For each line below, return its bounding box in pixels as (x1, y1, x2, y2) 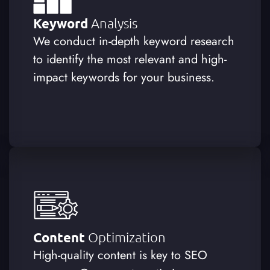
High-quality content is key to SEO (33, 246, 208, 264)
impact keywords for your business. (33, 68, 215, 86)
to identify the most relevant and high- (33, 50, 227, 68)
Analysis (91, 14, 138, 31)
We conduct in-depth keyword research (33, 32, 235, 50)
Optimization (88, 228, 166, 245)
